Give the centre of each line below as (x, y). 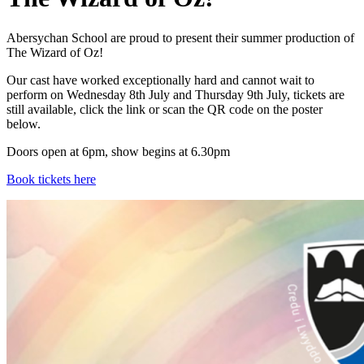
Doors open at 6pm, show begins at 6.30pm (120, 151)
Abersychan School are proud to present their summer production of (180, 37)
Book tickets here (51, 179)
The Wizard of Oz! (56, 52)
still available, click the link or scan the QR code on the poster (165, 109)
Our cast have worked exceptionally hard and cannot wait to (160, 80)
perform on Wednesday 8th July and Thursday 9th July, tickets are (175, 94)
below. (24, 123)
